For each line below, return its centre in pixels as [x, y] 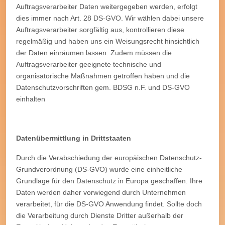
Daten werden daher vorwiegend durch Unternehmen [101, 192]
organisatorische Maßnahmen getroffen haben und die [103, 76]
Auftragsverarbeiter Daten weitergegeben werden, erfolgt [107, 6]
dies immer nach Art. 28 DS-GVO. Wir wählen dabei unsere [110, 18]
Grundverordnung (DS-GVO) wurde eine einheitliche [99, 169]
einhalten [31, 99]
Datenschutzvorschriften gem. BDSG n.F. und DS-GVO [103, 87]
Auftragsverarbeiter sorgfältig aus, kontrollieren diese [100, 29]
